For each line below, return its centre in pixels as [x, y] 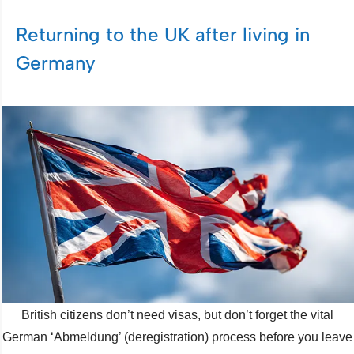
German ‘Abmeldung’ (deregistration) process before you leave [177, 337]
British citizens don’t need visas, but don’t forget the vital [177, 314]
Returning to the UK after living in [163, 34]
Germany [56, 62]
